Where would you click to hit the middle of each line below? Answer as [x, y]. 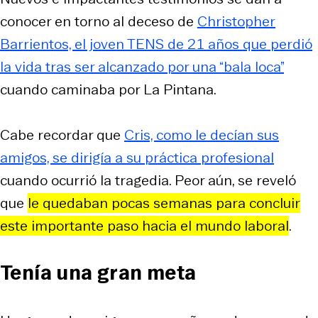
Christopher [236, 21]
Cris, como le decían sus [202, 135]
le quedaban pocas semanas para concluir [164, 203]
